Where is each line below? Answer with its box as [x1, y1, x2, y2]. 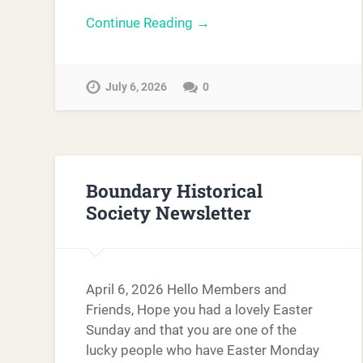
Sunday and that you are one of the [86, 321, 297, 338]
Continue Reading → [86, 15, 211, 32]
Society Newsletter [86, 200, 252, 225]
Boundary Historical [86, 178, 263, 203]
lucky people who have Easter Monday [86, 341, 320, 358]
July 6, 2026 [105, 79, 168, 94]
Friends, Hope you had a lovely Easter [86, 301, 314, 318]
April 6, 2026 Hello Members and [86, 280, 288, 297]
